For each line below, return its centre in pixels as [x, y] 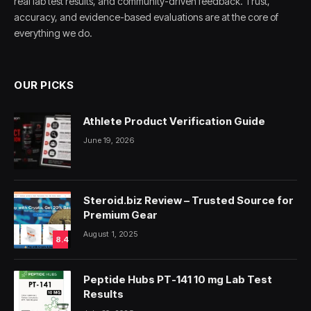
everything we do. [53, 33]
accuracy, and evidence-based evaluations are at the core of [146, 17]
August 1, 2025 [111, 234]
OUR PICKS [44, 85]
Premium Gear [120, 215]
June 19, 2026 [109, 140]
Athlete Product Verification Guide [174, 121]
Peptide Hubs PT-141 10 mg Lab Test [178, 279]
